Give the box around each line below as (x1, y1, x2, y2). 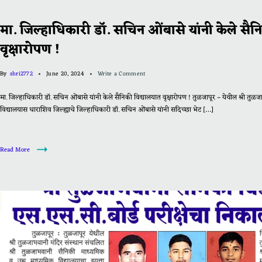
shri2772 (9, 68, 33, 79)
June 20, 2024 (46, 68, 84, 79)
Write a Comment (97, 68, 146, 79)
